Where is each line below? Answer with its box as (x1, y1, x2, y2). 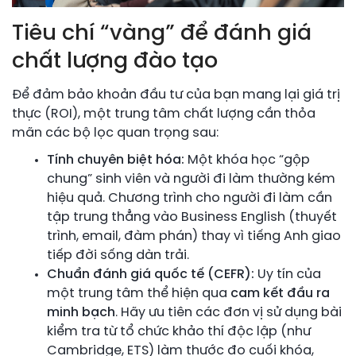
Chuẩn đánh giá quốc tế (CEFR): (47, 268, 254, 282)
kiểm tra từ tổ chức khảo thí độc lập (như (47, 325, 311, 339)
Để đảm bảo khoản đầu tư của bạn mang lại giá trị (12, 88, 340, 103)
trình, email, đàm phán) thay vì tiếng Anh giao (47, 230, 341, 244)
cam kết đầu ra (230, 287, 330, 301)
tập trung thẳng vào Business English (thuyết (47, 211, 337, 225)
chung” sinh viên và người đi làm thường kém (47, 172, 335, 187)
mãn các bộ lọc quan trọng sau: (12, 126, 219, 141)
